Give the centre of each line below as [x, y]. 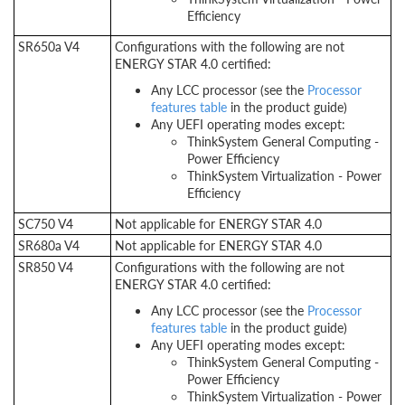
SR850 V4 [46, 267]
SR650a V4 [49, 46]
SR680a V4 [49, 245]
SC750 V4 [46, 223]
